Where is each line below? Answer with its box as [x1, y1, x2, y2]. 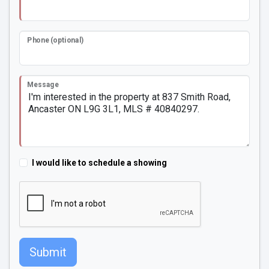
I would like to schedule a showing [32, 157, 167, 168]
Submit [29, 244, 67, 259]
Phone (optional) [27, 36, 84, 44]
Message [27, 80, 59, 89]
